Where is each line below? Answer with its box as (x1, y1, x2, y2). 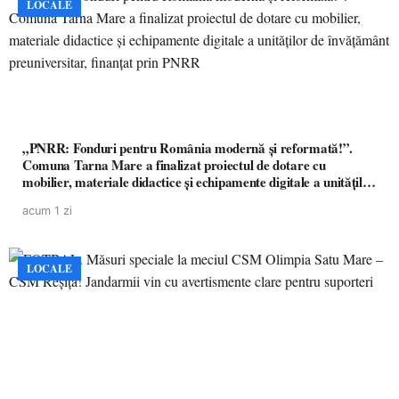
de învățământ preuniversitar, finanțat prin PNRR (22, 189, 300, 208)
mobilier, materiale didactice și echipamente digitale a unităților (22, 172, 376, 191)
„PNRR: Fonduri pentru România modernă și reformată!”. (22, 138, 354, 158)
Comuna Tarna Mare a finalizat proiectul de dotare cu (22, 155, 326, 175)
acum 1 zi (22, 204, 72, 217)
